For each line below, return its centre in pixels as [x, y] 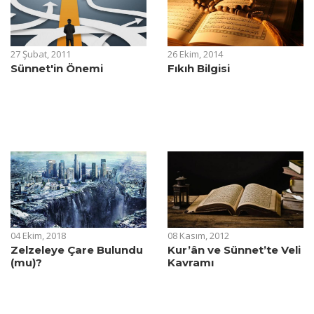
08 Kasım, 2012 [198, 235]
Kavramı [191, 262]
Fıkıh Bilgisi [199, 68]
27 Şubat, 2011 [41, 54]
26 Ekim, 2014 [195, 54]
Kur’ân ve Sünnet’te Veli [234, 250]
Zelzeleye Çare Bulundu [77, 250]
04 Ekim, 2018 [38, 235]
